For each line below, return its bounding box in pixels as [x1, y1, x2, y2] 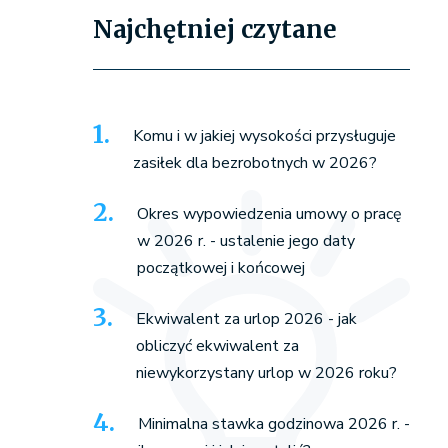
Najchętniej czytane [92, 14, 337, 46]
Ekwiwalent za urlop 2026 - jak [135, 308, 357, 331]
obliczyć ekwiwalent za [135, 335, 299, 358]
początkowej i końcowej [136, 257, 305, 280]
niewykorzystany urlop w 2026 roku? [135, 362, 397, 385]
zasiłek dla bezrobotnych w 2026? [132, 152, 377, 175]
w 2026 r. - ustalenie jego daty [136, 230, 355, 253]
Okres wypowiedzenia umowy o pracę [136, 203, 402, 226]
